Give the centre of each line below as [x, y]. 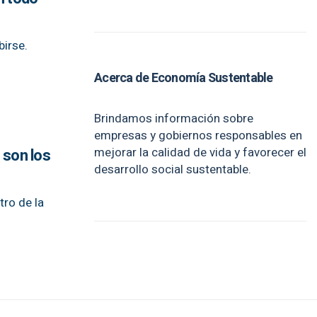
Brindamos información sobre [174, 119]
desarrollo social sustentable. [173, 169]
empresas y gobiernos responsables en [198, 136]
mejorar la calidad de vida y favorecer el [200, 152]
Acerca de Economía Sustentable [184, 78]
